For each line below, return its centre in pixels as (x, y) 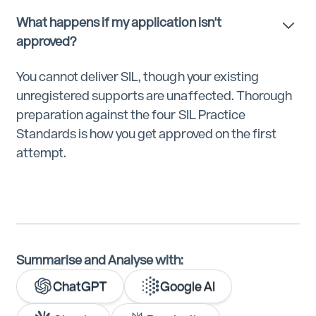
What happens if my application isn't (119, 22)
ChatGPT (80, 286)
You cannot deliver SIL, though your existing (137, 76)
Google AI (188, 286)
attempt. (41, 152)
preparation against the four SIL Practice (130, 114)
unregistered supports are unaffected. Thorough (154, 95)
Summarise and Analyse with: (100, 260)
